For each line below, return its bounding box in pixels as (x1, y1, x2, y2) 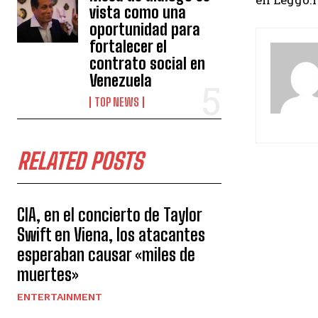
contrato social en (89, 54, 206, 73)
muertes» (17, 264, 79, 285)
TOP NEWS (94, 95, 140, 109)
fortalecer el (89, 37, 168, 56)
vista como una (89, 3, 187, 22)
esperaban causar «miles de (17, 244, 195, 265)
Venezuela (89, 71, 153, 90)
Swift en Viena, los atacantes (17, 224, 205, 245)
